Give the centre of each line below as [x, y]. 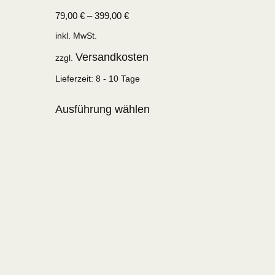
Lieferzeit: [76, 79]
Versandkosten [112, 57]
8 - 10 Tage [118, 79]
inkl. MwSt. [76, 35]
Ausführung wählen [103, 110]
